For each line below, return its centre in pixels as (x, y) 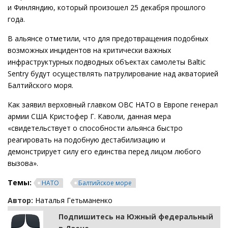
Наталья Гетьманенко (73, 201)
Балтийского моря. (40, 85)
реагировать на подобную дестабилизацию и (87, 140)
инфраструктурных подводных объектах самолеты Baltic (107, 62)
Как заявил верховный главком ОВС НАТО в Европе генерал (113, 105)
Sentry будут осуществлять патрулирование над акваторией (113, 74)
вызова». (23, 163)
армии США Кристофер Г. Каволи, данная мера (89, 117)
